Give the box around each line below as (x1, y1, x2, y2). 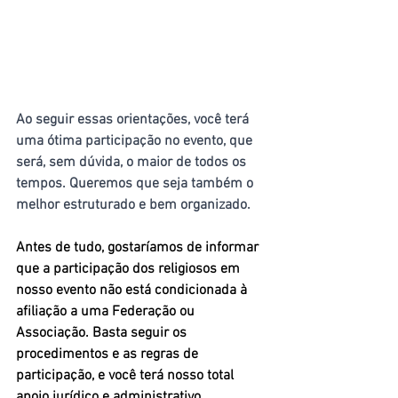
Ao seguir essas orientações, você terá (16, 110, 252, 129)
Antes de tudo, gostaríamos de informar (16, 238, 262, 257)
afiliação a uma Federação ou (16, 302, 198, 321)
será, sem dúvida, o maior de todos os (16, 153, 250, 171)
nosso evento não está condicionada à (16, 281, 251, 299)
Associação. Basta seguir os (16, 323, 190, 342)
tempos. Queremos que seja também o (16, 174, 257, 193)
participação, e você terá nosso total (16, 366, 237, 385)
